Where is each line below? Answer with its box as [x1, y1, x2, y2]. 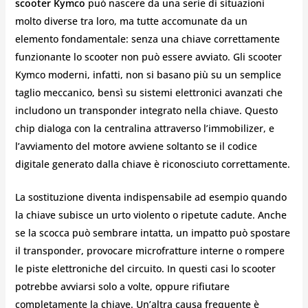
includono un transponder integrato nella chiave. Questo [14, 103, 278, 117]
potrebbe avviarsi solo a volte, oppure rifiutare [14, 280, 230, 294]
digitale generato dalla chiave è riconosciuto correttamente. [14, 157, 290, 170]
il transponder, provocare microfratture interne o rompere [14, 244, 285, 258]
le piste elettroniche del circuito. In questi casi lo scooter [14, 262, 276, 276]
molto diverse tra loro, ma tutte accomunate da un [14, 14, 247, 27]
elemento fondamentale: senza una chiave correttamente [14, 32, 280, 45]
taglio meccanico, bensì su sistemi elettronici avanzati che [14, 85, 283, 99]
